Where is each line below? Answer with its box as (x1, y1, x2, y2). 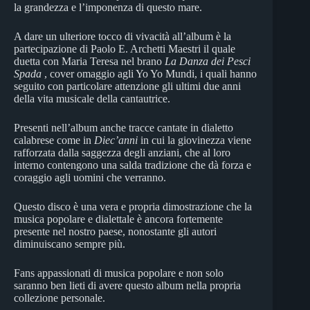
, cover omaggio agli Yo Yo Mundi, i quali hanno (42, 67, 257, 80)
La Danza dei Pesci (165, 55, 250, 67)
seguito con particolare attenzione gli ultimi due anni (14, 80, 241, 92)
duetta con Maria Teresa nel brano (14, 55, 165, 67)
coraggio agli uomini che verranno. (14, 171, 166, 183)
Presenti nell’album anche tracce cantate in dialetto (14, 121, 233, 134)
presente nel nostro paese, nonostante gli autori (14, 225, 217, 237)
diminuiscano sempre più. (14, 237, 125, 250)
